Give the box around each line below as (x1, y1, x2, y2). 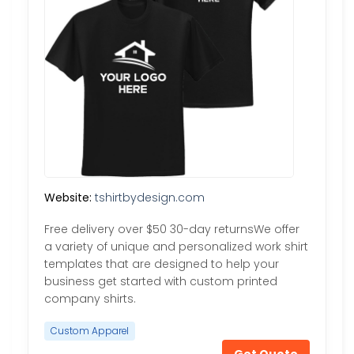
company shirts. (44, 291, 136, 307)
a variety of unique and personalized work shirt (44, 239, 308, 255)
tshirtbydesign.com (95, 190, 205, 206)
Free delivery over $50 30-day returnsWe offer (44, 221, 299, 238)
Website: (44, 190, 92, 206)
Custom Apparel (51, 324, 129, 337)
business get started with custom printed (44, 273, 277, 290)
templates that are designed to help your (44, 256, 279, 273)
